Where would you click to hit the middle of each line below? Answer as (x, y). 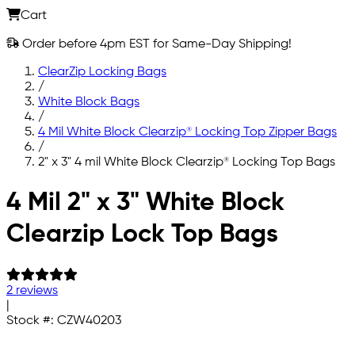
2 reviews (32, 290)
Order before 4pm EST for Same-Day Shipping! (155, 44)
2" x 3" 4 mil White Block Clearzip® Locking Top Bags (187, 162)
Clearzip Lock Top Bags (142, 235)
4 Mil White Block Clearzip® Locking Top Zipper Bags (187, 132)
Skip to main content (66, 189)
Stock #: (32, 321)
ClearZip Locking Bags (102, 72)
